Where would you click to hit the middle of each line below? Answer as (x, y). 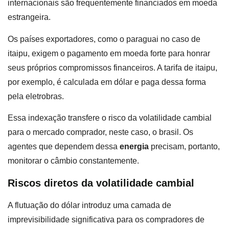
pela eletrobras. (36, 96)
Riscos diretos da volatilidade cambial (101, 183)
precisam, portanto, (184, 147)
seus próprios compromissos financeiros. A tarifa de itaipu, (112, 67)
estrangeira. (29, 17)
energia (134, 147)
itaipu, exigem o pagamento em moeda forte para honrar (109, 53)
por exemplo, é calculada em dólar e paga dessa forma (107, 82)
